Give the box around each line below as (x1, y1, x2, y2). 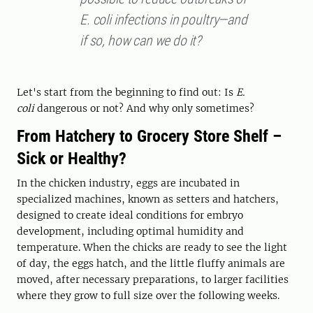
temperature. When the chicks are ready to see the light (17, 241, 287, 254)
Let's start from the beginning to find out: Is (17, 86, 236, 99)
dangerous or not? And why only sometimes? (34, 102, 254, 115)
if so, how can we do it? (80, 32, 202, 50)
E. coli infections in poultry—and (80, 11, 247, 29)
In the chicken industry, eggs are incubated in (17, 177, 240, 190)
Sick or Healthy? (17, 149, 126, 169)
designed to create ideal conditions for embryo (17, 209, 243, 222)
